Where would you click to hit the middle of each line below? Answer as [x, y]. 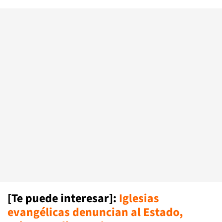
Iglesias [139, 198]
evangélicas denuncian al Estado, [95, 212]
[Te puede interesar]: [63, 198]
